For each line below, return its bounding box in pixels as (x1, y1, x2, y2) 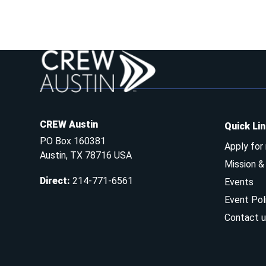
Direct (40, 175, 68, 186)
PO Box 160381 (40, 135, 106, 147)
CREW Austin (40, 119, 99, 130)
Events (224, 176, 254, 188)
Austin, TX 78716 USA (40, 150, 132, 161)
